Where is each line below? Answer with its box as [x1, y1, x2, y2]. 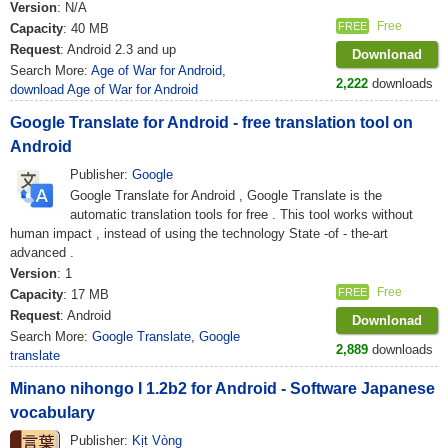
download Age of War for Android [10, 82, 198, 97]
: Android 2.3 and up [60, 42, 176, 57]
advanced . [10, 245, 74, 260]
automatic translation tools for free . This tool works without [70, 207, 413, 222]
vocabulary [10, 404, 95, 421]
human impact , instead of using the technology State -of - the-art [10, 226, 388, 241]
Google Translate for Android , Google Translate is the [70, 188, 382, 203]
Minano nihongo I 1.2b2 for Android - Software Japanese [10, 380, 435, 397]
